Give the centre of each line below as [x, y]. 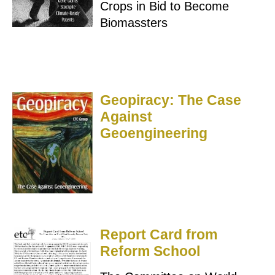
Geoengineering [153, 134]
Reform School [150, 251]
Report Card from [158, 235]
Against [126, 117]
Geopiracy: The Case [170, 100]
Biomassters [134, 23]
